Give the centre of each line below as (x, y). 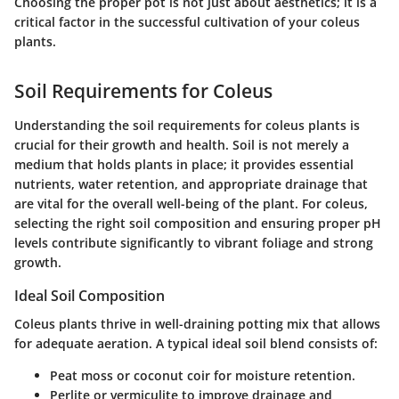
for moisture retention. (283, 375)
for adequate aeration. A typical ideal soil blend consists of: (196, 343)
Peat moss (81, 375)
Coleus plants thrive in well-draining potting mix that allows (197, 323)
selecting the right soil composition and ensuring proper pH (198, 223)
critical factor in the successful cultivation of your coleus (187, 22)
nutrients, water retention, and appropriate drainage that (191, 183)
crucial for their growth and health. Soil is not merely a (182, 144)
